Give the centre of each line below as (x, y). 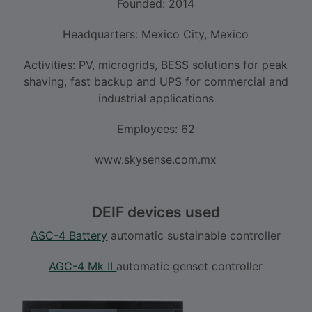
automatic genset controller (190, 266)
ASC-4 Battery (69, 235)
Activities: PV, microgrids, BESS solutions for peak (156, 64)
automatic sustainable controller (194, 235)
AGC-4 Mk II (83, 266)
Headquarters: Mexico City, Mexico (156, 34)
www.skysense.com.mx (156, 159)
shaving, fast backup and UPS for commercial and (156, 81)
